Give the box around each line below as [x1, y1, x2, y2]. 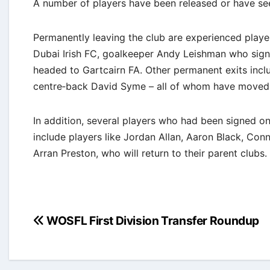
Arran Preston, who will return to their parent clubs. [33, 147, 267, 160]
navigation [33, 235, 128, 259]
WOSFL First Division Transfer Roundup [44, 213, 260, 228]
